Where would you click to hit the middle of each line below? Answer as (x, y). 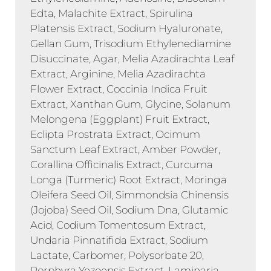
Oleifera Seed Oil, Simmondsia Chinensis (129, 194)
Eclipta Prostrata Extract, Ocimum (115, 134)
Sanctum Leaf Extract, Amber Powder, (125, 149)
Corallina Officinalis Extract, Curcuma (122, 164)
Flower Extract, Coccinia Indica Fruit (119, 89)
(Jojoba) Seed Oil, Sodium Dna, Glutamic (129, 210)
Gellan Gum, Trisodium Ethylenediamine (131, 43)
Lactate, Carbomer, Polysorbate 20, (117, 255)
